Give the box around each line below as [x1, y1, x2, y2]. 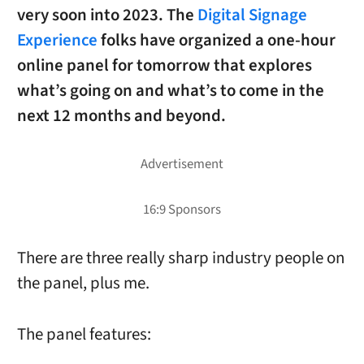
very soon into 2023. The [16, 3, 197, 28]
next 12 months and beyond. [16, 104, 226, 128]
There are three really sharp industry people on [16, 246, 344, 271]
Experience [16, 28, 97, 53]
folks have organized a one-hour [97, 28, 336, 53]
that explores [210, 54, 312, 78]
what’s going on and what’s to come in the [16, 79, 324, 103]
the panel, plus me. [16, 271, 149, 296]
